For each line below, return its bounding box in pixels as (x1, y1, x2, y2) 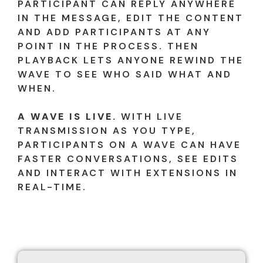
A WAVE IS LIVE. (18, 110, 117, 123)
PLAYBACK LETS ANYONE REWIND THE (18, 54, 244, 67)
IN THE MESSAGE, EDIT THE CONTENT (18, 12, 244, 25)
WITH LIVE (117, 110, 183, 123)
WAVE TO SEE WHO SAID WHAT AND (18, 68, 232, 81)
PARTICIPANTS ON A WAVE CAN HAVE (18, 139, 241, 151)
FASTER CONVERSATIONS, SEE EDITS (18, 153, 238, 166)
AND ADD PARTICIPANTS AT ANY (18, 26, 211, 39)
